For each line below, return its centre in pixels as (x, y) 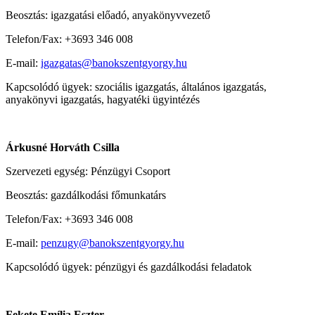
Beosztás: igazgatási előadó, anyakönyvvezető (108, 15)
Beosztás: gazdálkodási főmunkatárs (86, 195)
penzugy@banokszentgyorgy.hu (112, 243)
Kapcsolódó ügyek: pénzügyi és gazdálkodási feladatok (129, 266)
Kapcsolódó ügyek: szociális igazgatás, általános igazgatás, (136, 86)
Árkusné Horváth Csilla (63, 147)
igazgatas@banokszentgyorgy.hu (114, 63)
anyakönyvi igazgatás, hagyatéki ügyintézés (103, 99)
